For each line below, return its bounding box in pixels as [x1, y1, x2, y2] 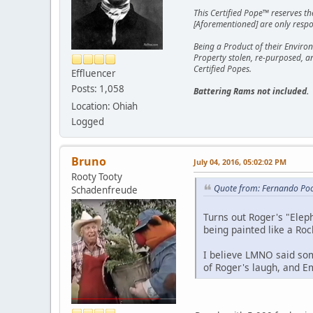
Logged [71, 115, 104, 129]
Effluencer [71, 67, 116, 80]
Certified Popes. [194, 63, 252, 75]
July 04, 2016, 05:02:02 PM [194, 156, 286, 168]
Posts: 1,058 [71, 82, 124, 96]
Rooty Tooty [71, 170, 122, 184]
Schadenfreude [71, 184, 138, 197]
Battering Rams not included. [194, 85, 309, 98]
